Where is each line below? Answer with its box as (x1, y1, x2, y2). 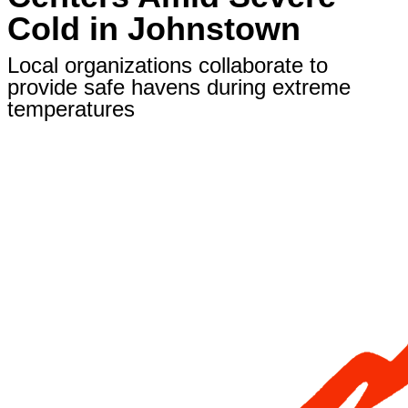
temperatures (7, 97, 135, 121)
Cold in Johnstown (7, 10, 301, 47)
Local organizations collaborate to (7, 53, 328, 77)
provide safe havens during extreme (7, 75, 351, 99)
